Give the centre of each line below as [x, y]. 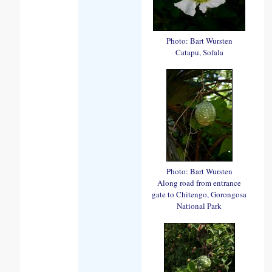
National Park [199, 206]
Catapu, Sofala [199, 52]
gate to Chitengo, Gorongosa [199, 194]
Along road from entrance [199, 182]
